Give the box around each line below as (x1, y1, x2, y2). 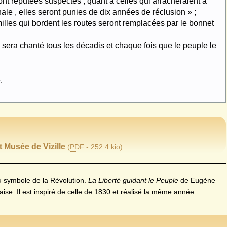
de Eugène (178, 176, 216, 184)
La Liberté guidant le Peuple (88, 176, 179, 184)
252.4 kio (91, 142, 121, 151)
